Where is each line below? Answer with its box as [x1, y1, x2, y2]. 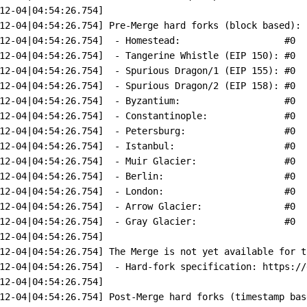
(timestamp [224, 291, 291, 302]
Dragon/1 [175, 64, 219, 76]
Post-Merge [109, 291, 164, 302]
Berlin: [125, 170, 164, 182]
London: [125, 185, 164, 197]
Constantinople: [125, 110, 208, 121]
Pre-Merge [109, 19, 159, 31]
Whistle [180, 49, 219, 61]
